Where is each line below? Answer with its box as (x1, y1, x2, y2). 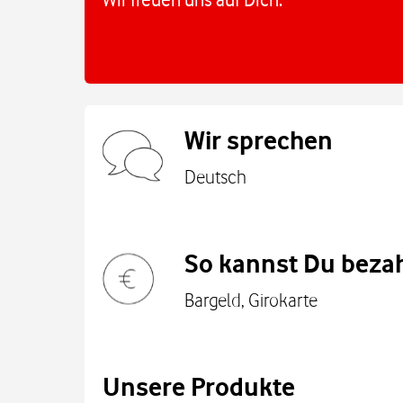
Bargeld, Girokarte (184, 288, 318, 311)
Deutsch (184, 165, 246, 188)
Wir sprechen (184, 124, 333, 156)
